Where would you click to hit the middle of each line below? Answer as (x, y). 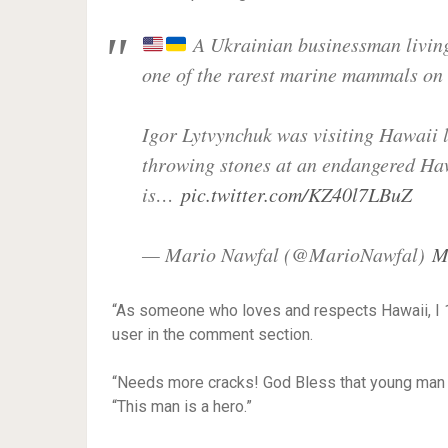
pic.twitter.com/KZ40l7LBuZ (296, 194)
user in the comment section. (212, 334)
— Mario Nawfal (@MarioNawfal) (287, 254)
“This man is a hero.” (182, 406)
